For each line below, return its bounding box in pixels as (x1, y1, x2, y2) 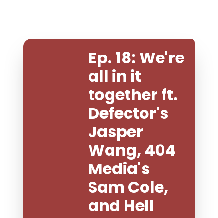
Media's (88, 158, 150, 180)
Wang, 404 (88, 139, 176, 161)
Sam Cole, (88, 176, 168, 198)
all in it (88, 65, 141, 87)
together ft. (88, 84, 178, 106)
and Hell (88, 195, 154, 217)
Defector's (88, 102, 168, 124)
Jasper (88, 121, 143, 143)
